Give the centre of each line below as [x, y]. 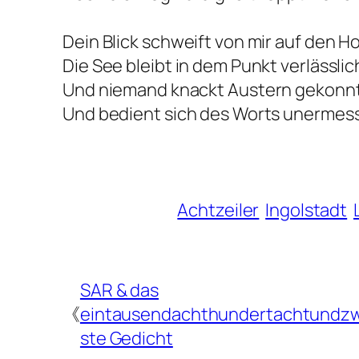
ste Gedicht [126, 338]
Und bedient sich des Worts [173, 113]
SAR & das [119, 290]
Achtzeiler [218, 210]
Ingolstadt [307, 210]
